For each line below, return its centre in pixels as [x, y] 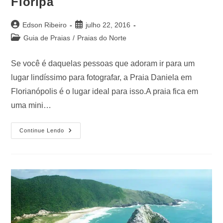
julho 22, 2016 [108, 25]
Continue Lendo [42, 130]
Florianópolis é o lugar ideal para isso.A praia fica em [105, 91]
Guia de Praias [47, 38]
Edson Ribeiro [45, 25]
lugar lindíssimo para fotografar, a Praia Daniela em [102, 77]
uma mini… [31, 105]
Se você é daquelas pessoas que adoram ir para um [103, 63]
